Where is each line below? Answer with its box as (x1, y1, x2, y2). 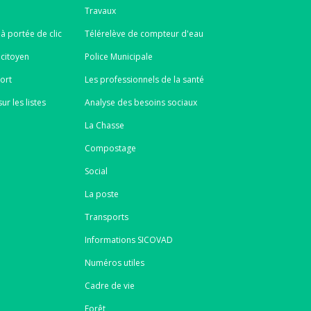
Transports (84, 210, 128, 223)
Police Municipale (84, 50, 153, 62)
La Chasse (84, 119, 124, 131)
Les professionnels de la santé (84, 73, 204, 85)
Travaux (84, 4, 116, 17)
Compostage (84, 142, 136, 154)
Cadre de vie (84, 279, 135, 292)
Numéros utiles (84, 256, 144, 269)
